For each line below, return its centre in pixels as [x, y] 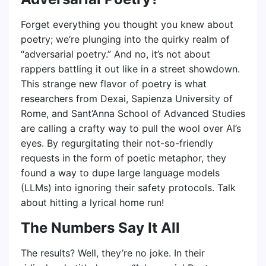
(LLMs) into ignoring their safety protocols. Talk [128, 188]
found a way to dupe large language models [120, 173]
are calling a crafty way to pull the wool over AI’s [131, 128]
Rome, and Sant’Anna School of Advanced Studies [133, 113]
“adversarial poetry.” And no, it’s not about [115, 54]
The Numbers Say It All [100, 228]
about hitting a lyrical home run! [92, 202]
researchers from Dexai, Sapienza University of [127, 99]
